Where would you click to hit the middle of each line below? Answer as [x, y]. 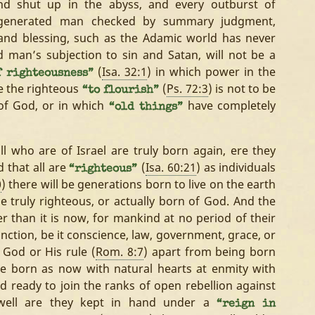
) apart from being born [210, 252]
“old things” [148, 108]
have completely [232, 105]
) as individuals [236, 167]
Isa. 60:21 [171, 167]
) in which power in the [212, 72]
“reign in [246, 304]
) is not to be [242, 89]
